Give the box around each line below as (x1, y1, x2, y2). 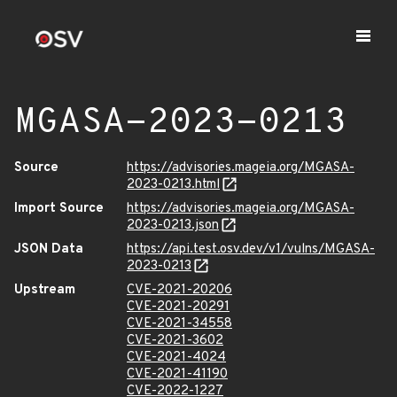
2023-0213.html (127, 176, 220, 193)
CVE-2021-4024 (127, 349, 226, 366)
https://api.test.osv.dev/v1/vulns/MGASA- (127, 241, 375, 258)
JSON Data (14, 241, 83, 258)
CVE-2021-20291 (127, 299, 230, 315)
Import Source (14, 200, 104, 217)
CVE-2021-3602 (127, 332, 223, 349)
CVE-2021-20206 (127, 282, 232, 299)
